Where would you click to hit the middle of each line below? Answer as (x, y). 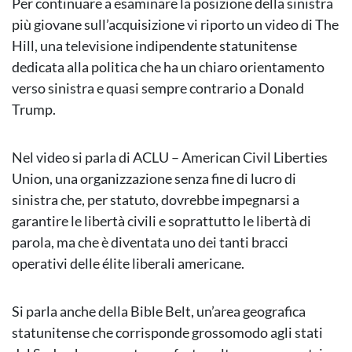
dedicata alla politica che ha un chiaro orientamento (168, 67)
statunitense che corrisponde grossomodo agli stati (167, 333)
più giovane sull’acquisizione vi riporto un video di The (175, 25)
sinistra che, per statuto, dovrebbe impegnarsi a (156, 200)
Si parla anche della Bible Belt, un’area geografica (159, 312)
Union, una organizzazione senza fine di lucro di (154, 179)
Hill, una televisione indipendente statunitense (154, 46)
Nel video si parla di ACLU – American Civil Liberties (170, 158)
